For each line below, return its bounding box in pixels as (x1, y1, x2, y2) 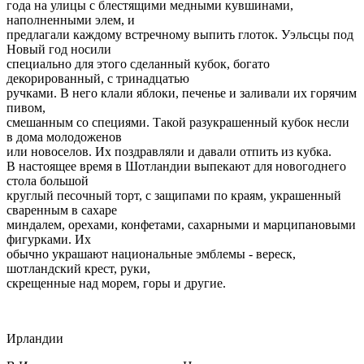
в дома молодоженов (6, 129, 122, 144)
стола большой (6, 173, 89, 188)
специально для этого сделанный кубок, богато (6, 56, 270, 71)
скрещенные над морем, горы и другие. (6, 275, 226, 290)
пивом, (6, 100, 45, 115)
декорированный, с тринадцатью (6, 71, 189, 85)
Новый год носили (6, 41, 111, 56)
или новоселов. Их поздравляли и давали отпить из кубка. (6, 144, 331, 158)
